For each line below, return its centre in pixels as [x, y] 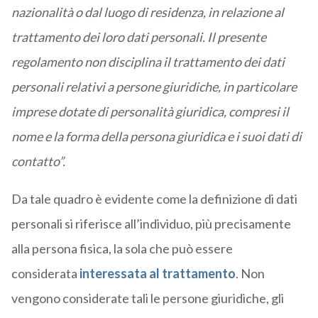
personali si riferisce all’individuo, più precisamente [151, 224]
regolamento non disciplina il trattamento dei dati [148, 62]
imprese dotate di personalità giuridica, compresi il [150, 112]
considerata [45, 274]
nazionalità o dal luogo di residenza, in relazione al [147, 12]
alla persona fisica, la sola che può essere [122, 249]
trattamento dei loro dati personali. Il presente [138, 37]
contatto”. [38, 161]
